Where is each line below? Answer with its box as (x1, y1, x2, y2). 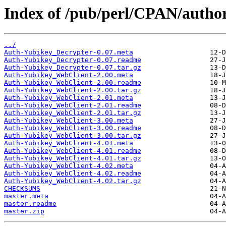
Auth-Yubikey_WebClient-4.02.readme (4, 169, 141, 178)
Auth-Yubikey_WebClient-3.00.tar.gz (4, 132, 141, 140)
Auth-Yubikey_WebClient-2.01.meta (4, 94, 133, 102)
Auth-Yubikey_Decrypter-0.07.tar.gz (4, 64, 141, 72)
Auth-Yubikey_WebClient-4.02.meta (4, 162, 133, 170)
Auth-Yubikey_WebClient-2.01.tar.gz (4, 109, 141, 117)
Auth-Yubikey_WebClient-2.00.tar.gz (4, 86, 141, 94)
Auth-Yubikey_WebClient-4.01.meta (4, 139, 133, 147)
